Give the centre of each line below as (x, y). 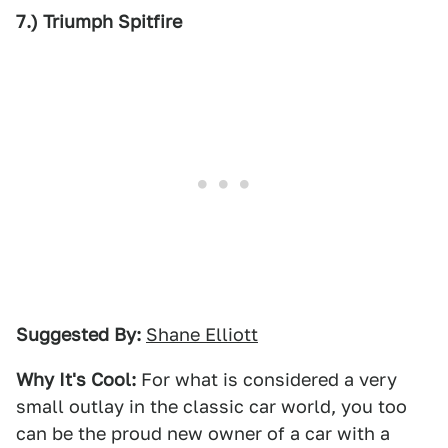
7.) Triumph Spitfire (99, 21)
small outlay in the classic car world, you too (211, 406)
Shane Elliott (202, 334)
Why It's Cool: (76, 379)
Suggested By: (78, 334)
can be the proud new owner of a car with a (203, 433)
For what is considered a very (266, 379)
